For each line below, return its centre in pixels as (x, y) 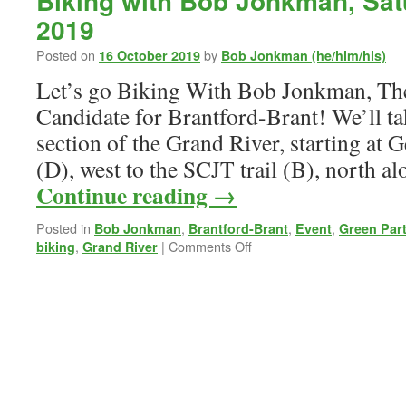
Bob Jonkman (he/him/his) (304, 55)
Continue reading (125, 195)
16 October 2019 (150, 55)
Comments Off (210, 246)
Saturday (277, 336)
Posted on (66, 55)
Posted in (63, 228)
